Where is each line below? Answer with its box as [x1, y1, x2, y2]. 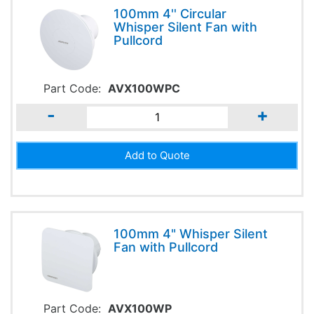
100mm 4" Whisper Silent [113, 226, 268, 241]
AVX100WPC [108, 81, 180, 95]
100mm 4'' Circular [113, 6, 226, 21]
